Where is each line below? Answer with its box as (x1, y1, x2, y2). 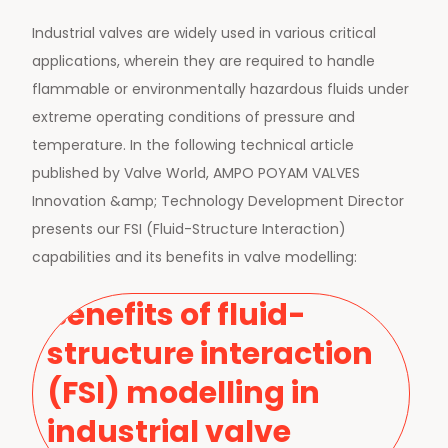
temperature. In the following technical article (32, 135, 354, 156)
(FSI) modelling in (47, 372, 320, 415)
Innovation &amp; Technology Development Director (32, 191, 404, 212)
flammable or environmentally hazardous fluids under (32, 79, 409, 100)
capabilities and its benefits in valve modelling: (32, 247, 357, 268)
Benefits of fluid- (47, 294, 306, 337)
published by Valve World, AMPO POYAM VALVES (32, 163, 360, 184)
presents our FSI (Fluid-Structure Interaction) (32, 219, 346, 240)
